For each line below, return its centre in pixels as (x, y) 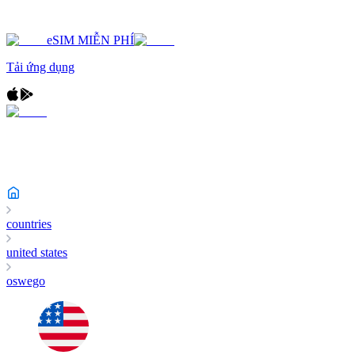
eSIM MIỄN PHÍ (90, 40)
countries (29, 224)
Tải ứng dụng (40, 67)
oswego (26, 281)
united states (37, 252)
